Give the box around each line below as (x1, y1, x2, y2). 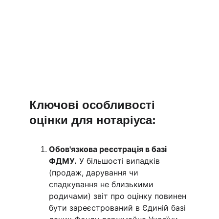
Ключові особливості (29, 98, 158, 111)
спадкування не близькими (49, 179, 156, 189)
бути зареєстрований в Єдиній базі (49, 203, 188, 213)
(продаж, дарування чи (49, 168, 141, 177)
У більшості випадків (77, 156, 162, 166)
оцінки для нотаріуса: (29, 113, 156, 127)
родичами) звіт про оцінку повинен (49, 191, 189, 201)
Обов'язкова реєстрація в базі (49, 144, 169, 154)
